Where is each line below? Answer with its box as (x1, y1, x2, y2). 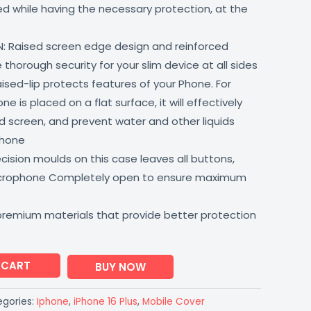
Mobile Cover (142, 295, 205, 309)
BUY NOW (94, 259, 146, 274)
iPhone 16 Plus (74, 295, 137, 309)
